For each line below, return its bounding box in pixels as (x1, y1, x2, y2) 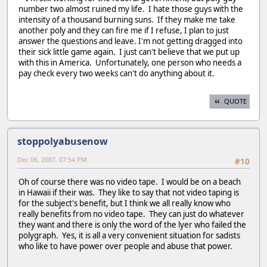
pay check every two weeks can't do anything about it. (18, 67, 215, 79)
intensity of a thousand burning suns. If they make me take (18, 14, 235, 25)
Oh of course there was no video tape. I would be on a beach (18, 176, 241, 188)
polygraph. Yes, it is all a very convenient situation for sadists (18, 230, 240, 241)
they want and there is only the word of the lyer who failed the (18, 219, 246, 231)
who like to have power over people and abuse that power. (18, 241, 232, 252)
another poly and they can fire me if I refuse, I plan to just (18, 24, 229, 36)
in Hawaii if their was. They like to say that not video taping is (18, 187, 239, 198)
